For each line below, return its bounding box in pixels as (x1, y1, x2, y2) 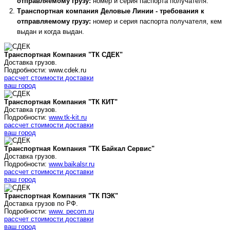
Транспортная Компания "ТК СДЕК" (4, 51, 123, 59)
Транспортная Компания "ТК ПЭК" (4, 191, 118, 200)
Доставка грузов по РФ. (4, 199, 78, 207)
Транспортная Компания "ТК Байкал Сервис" (4, 145, 155, 153)
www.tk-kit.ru (49, 113, 87, 121)
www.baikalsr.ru (49, 160, 94, 168)
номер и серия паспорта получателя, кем (91, 17, 222, 26)
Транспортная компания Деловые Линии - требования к (17, 7, 204, 15)
